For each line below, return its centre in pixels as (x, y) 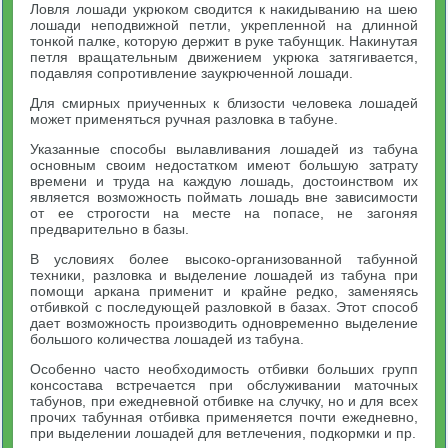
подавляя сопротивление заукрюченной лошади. (192, 73)
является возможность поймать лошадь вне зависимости (224, 197)
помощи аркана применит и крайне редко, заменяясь (224, 291)
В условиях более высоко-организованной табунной (224, 259)
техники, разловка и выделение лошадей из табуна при (224, 275)
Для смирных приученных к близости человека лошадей (224, 103)
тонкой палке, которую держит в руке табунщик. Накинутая (224, 41)
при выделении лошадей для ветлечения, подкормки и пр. (223, 433)
